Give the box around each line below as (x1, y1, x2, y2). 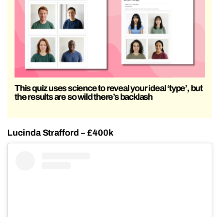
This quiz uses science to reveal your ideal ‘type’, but (15, 83, 202, 93)
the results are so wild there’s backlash (15, 92, 153, 102)
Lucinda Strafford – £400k (7, 127, 113, 138)
